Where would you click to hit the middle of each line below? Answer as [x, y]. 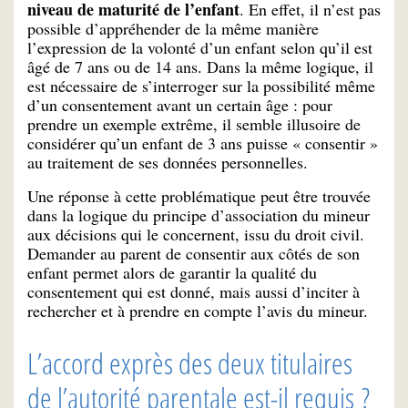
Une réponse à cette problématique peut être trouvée [199, 195]
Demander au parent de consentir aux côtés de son [194, 253]
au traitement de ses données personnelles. [168, 162]
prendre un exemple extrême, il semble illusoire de [194, 123]
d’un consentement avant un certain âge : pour [180, 104]
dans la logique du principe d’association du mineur [199, 214]
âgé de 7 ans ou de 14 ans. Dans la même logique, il [200, 66]
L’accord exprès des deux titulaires [190, 362]
